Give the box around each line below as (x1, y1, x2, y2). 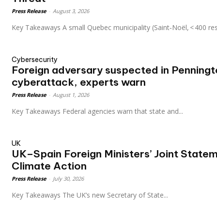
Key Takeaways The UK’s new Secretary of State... (62, 190, 168, 200)
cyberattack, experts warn (12, 76, 146, 89)
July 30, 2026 (53, 175, 84, 183)
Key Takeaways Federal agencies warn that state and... (62, 107, 183, 116)
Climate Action (12, 159, 87, 173)
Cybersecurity (12, 55, 58, 64)
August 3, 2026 (53, 7, 89, 15)
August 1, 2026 (53, 91, 89, 99)
